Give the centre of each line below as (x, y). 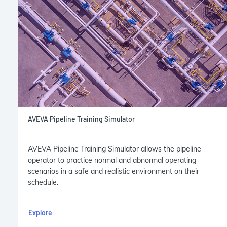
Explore (40, 213)
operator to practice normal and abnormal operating (112, 160)
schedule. (43, 183)
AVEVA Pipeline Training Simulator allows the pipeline (115, 149)
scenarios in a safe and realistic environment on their (113, 172)
